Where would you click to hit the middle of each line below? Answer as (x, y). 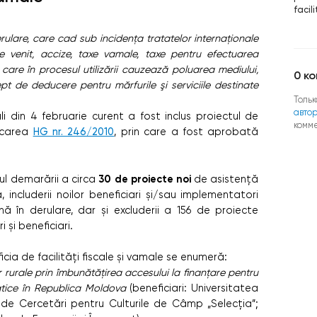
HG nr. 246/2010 (74, 132)
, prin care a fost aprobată (186, 131)
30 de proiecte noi (145, 179)
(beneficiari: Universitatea (192, 288)
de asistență (225, 179)
